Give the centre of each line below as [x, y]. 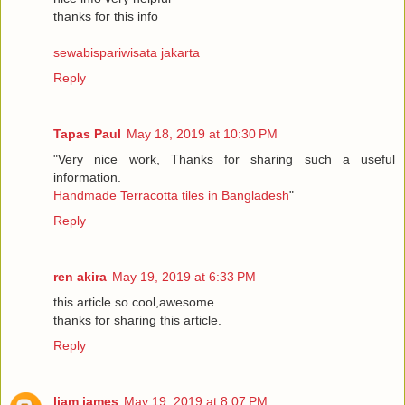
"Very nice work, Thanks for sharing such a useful [224, 160]
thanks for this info [106, 17]
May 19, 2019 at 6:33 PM [184, 277]
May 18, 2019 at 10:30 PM [202, 134]
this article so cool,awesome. [136, 302]
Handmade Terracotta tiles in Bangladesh [171, 196]
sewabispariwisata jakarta [127, 53]
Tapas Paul [87, 134]
